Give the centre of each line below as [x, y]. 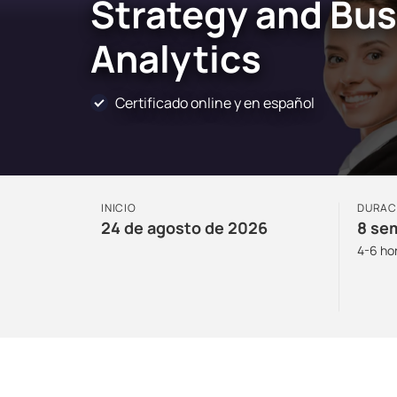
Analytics [176, 58]
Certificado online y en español [215, 102]
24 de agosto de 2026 [184, 228]
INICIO [119, 208]
